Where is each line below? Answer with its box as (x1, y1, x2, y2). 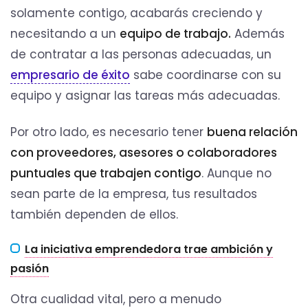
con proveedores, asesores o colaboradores (10, 144, 277, 161)
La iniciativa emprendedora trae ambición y (25, 241, 273, 257)
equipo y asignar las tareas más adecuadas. (10, 87, 283, 104)
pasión (10, 260, 49, 276)
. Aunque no (201, 164, 272, 181)
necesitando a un (10, 25, 120, 43)
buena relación (207, 123, 298, 140)
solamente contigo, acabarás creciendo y (10, 5, 263, 22)
